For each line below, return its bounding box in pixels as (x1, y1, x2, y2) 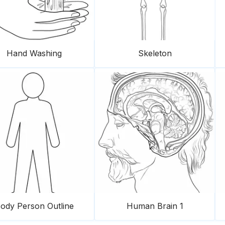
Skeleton (138, 48, 172, 58)
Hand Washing (7, 48, 62, 58)
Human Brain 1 (126, 201, 183, 211)
